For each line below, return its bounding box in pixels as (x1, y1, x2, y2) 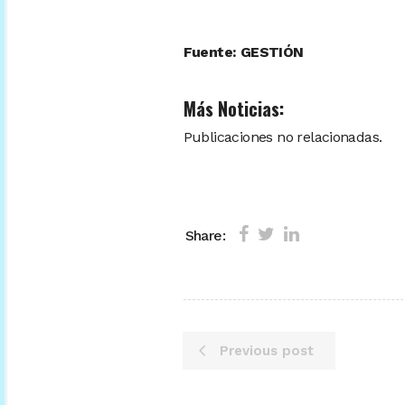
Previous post (220, 343, 314, 360)
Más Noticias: (183, 95, 284, 123)
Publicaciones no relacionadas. (183, 128, 382, 146)
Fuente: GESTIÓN (183, 43, 304, 61)
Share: (184, 226, 225, 244)
